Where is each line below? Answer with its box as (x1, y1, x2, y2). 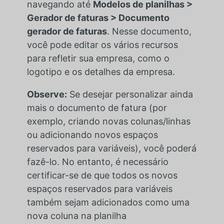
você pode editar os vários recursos (26, 39, 178, 50)
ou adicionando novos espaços (26, 129, 158, 140)
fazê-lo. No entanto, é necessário (26, 156, 168, 167)
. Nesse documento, (106, 26, 191, 37)
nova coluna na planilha (26, 210, 126, 221)
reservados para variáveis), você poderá (26, 143, 196, 154)
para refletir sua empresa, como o (26, 53, 169, 64)
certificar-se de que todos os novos (26, 170, 177, 181)
